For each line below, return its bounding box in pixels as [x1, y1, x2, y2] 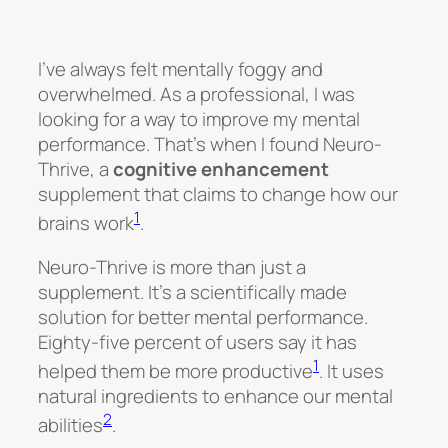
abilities [38, 411, 103, 438]
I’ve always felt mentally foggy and [38, 56, 323, 83]
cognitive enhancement [113, 156, 329, 183]
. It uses [319, 357, 384, 384]
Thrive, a [38, 156, 113, 183]
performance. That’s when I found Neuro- [38, 131, 382, 158]
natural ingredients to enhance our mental [38, 382, 393, 409]
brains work [38, 210, 134, 237]
